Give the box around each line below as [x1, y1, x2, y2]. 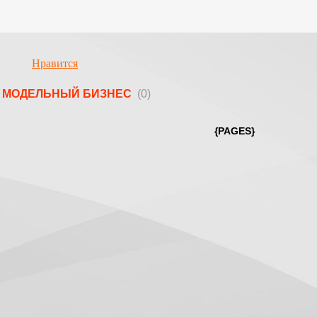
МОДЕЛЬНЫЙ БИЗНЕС [2, 88, 137, 100]
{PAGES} [214, 125, 255, 137]
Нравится [32, 57, 78, 69]
